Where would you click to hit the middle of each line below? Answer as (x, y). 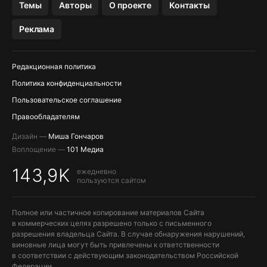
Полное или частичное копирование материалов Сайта (108, 213)
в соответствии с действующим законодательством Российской (125, 256)
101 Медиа (85, 150)
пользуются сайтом (112, 180)
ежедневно (97, 171)
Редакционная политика (54, 67)
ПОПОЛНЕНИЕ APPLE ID (57, 47)
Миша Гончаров (76, 136)
